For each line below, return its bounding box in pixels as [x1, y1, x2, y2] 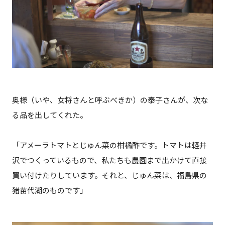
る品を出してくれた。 [12, 110, 87, 121]
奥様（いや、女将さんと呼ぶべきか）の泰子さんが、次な [12, 95, 208, 105]
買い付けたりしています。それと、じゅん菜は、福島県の [12, 170, 207, 181]
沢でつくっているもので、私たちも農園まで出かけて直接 [12, 155, 207, 166]
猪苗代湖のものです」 [12, 185, 87, 196]
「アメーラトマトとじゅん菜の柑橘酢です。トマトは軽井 [12, 140, 207, 151]
